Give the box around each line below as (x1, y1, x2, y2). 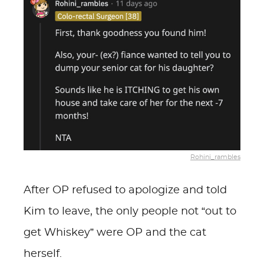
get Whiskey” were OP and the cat (24, 227, 206, 238)
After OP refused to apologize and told (24, 185, 227, 196)
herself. (24, 249, 62, 259)
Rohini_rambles (190, 154, 240, 161)
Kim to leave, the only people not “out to (24, 206, 236, 217)
